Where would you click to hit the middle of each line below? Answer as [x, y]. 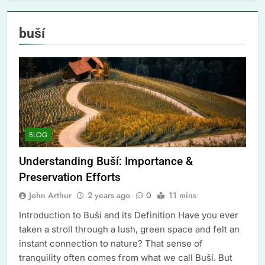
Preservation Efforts [70, 177]
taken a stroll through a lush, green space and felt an [129, 230]
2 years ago [109, 195]
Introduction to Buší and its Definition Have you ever [129, 215]
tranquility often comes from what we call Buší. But [126, 258]
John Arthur [50, 195]
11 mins [182, 195]
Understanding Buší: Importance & [106, 161]
